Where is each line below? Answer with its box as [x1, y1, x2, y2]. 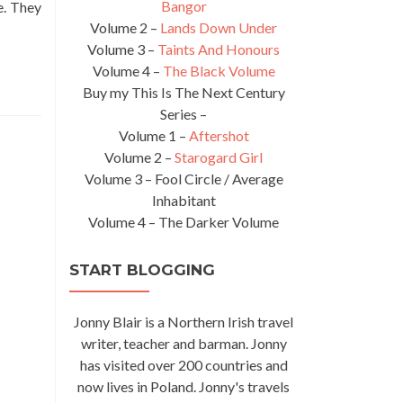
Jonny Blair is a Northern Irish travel [74, 313, 293, 330]
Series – [160, 105, 207, 122]
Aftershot [188, 127, 249, 144]
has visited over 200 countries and [79, 356, 288, 373]
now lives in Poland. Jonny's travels [77, 378, 290, 395]
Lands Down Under [160, 19, 277, 36]
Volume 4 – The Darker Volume [88, 213, 279, 230]
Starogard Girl [175, 148, 263, 166]
